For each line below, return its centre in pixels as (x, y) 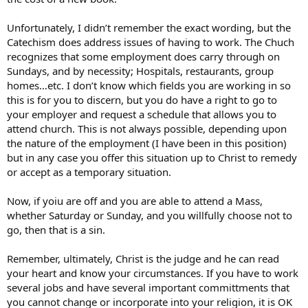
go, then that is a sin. (56, 229)
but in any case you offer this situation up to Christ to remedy (152, 157)
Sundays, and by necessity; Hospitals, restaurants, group (140, 70)
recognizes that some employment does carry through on (143, 56)
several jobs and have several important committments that (148, 287)
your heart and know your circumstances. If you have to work (153, 273)
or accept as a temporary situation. (89, 172)
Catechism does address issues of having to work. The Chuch (151, 42)
